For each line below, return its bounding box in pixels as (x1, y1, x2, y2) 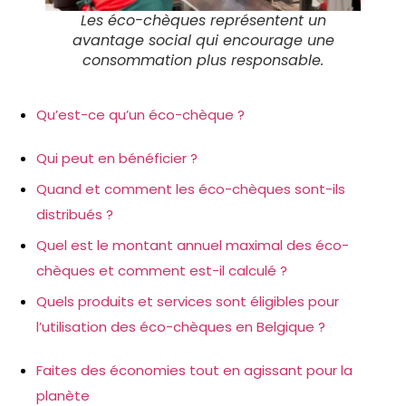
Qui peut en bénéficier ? (36, 149, 198, 168)
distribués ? (36, 205, 113, 224)
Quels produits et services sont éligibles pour (36, 292, 339, 311)
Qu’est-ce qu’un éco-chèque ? (36, 105, 245, 124)
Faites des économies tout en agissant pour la (36, 361, 353, 380)
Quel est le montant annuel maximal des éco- (36, 236, 349, 255)
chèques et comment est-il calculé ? (36, 261, 287, 280)
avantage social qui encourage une (72, 30, 334, 51)
